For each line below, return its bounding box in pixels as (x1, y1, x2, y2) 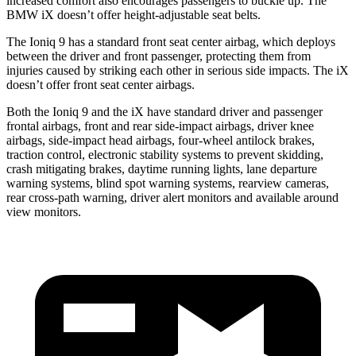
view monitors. (6, 204, 81, 219)
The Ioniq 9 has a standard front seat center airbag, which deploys (6, 34, 335, 48)
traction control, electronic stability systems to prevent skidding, (6, 147, 323, 161)
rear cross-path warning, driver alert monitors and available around (6, 190, 339, 204)
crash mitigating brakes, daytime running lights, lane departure (6, 161, 317, 176)
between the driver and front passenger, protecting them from (6, 48, 311, 63)
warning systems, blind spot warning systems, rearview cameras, (6, 176, 329, 190)
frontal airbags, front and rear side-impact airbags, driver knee (6, 118, 314, 133)
